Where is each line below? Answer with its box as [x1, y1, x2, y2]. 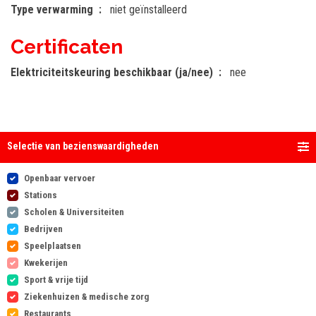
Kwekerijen [24, 257, 68, 269]
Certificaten [11, 35, 123, 59]
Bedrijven [24, 224, 63, 235]
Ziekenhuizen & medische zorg [24, 291, 149, 303]
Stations [24, 190, 57, 201]
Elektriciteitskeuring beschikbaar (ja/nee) [11, 66, 213, 80]
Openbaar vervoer [24, 173, 95, 184]
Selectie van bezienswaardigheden [7, 140, 159, 152]
